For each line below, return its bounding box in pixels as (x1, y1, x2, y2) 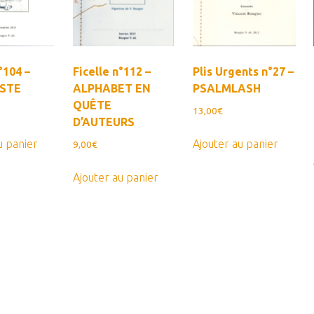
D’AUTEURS (72, 116, 135, 129)
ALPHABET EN (72, 82, 151, 95)
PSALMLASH (193, 82, 261, 95)
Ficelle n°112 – (72, 65, 151, 78)
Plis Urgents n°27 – (193, 65, 294, 78)
